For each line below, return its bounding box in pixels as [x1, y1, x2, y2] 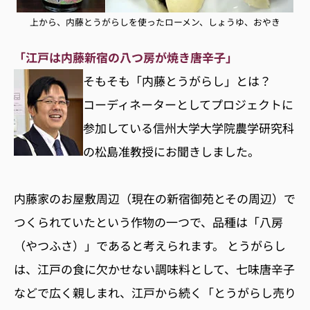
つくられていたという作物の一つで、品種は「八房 [14, 212, 283, 230]
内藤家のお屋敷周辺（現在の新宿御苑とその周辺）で [14, 189, 295, 207]
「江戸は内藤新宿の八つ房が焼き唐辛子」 [14, 48, 237, 66]
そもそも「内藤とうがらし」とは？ [83, 71, 271, 89]
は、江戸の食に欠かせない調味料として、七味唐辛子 [14, 259, 295, 277]
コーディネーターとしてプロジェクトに [83, 95, 293, 113]
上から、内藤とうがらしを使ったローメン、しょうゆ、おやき [30, 15, 280, 28]
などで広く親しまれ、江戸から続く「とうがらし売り [14, 283, 296, 301]
